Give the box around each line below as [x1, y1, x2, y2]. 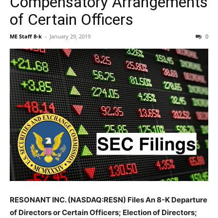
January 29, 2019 [50, 33, 91, 40]
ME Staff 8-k [10, 33, 42, 40]
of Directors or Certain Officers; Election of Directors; [10, 208, 197, 217]
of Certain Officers [10, 10, 133, 29]
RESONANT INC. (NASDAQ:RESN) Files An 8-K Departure [10, 195, 207, 204]
